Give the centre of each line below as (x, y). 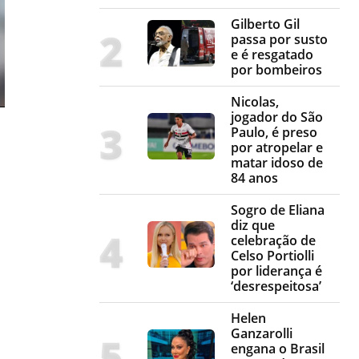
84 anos (254, 177)
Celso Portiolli (272, 255)
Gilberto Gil (265, 24)
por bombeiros (276, 69)
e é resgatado (272, 54)
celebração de (273, 240)
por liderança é (276, 270)
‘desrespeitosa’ (276, 286)
